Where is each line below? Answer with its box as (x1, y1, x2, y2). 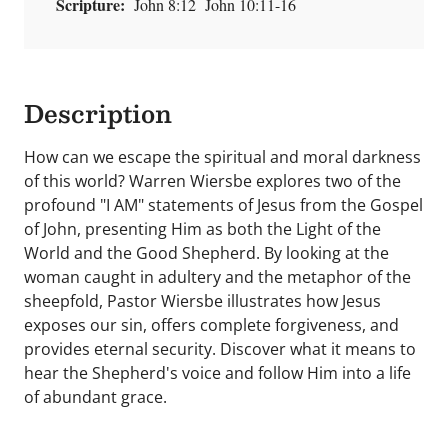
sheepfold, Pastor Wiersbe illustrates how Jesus (24, 290, 381, 312)
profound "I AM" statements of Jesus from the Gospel (24, 194, 423, 216)
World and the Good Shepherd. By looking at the (24, 242, 389, 264)
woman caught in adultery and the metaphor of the (24, 266, 411, 288)
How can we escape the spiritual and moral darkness (24, 146, 421, 168)
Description (24, 93, 172, 133)
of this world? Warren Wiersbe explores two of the (24, 170, 401, 192)
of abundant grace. (24, 386, 167, 408)
